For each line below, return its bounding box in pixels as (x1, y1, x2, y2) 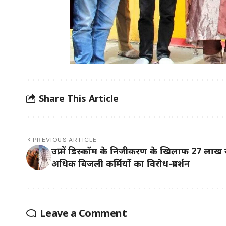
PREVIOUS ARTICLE (33, 136, 97, 144)
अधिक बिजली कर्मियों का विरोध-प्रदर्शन (51, 157, 190, 170)
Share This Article (39, 92, 119, 104)
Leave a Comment (39, 206, 127, 220)
